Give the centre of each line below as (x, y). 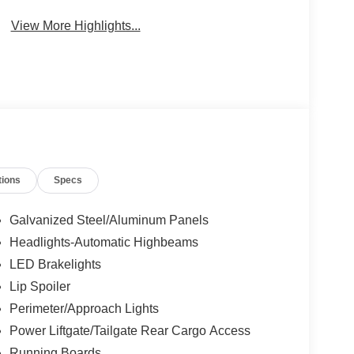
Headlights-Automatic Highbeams (104, 243)
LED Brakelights (55, 265)
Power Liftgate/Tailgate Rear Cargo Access (130, 331)
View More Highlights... (75, 25)
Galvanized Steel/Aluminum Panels (109, 220)
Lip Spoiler (40, 287)
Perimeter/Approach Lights (84, 309)
